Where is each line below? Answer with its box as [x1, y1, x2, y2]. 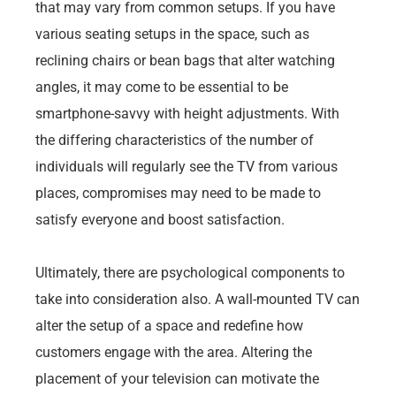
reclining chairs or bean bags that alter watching [35, 51, 335, 69]
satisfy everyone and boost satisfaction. [35, 210, 285, 228]
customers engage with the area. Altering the [35, 343, 312, 361]
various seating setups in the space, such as [35, 25, 309, 42]
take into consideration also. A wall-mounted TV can [35, 290, 360, 308]
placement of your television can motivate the [35, 369, 319, 387]
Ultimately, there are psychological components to [35, 263, 345, 281]
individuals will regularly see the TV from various [35, 157, 338, 175]
